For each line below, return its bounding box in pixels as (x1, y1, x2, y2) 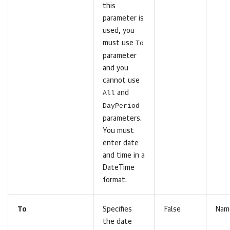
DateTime (103, 164, 135, 171)
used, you (103, 27, 135, 34)
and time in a (103, 152, 145, 159)
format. (103, 177, 127, 184)
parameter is (103, 15, 144, 22)
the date (103, 218, 132, 225)
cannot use (103, 77, 140, 84)
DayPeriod (103, 102, 140, 110)
